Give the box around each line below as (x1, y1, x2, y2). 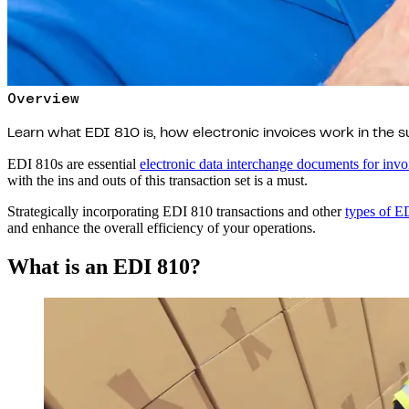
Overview (7, 89, 79, 107)
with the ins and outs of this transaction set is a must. (7, 172, 308, 188)
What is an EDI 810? (7, 254, 201, 278)
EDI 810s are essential (7, 155, 140, 172)
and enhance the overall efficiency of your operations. (7, 219, 320, 236)
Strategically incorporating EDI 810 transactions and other (7, 203, 345, 219)
